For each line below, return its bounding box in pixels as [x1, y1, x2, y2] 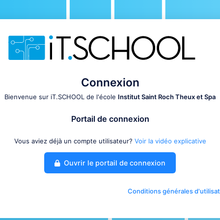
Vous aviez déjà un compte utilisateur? [14, 137, 135, 145]
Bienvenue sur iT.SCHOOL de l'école [4, 92, 118, 101]
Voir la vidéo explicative [134, 137, 206, 145]
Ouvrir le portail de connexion [62, 158, 166, 167]
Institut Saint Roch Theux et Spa [118, 92, 216, 101]
